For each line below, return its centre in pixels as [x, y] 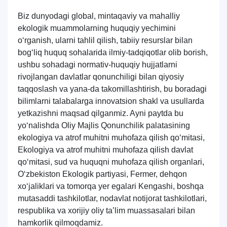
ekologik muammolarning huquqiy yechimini [97, 28]
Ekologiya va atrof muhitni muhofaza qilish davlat [105, 150]
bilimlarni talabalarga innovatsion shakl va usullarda [111, 101]
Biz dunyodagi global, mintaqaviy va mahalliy [99, 16]
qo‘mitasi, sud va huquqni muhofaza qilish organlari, [111, 162]
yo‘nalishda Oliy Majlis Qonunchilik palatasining [104, 125]
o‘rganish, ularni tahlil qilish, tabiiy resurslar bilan [105, 40]
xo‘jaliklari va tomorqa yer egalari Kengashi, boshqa [111, 186]
